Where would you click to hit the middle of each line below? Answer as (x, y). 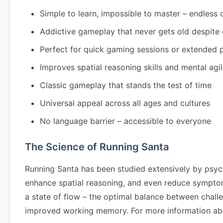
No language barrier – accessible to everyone (125, 121)
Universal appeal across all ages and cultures (125, 103)
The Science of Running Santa (97, 147)
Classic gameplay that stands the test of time (126, 85)
